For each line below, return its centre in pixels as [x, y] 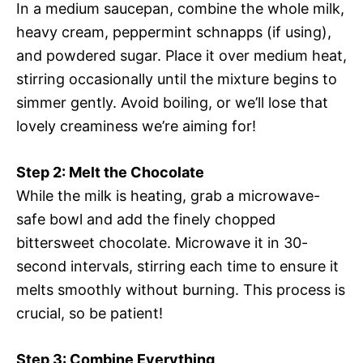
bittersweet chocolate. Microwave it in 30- [162, 243]
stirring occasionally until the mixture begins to [177, 79]
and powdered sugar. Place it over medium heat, [181, 56]
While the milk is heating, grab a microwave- [168, 196]
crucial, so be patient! [90, 314]
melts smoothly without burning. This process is [181, 290]
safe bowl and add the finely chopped [146, 220]
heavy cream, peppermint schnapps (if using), [174, 32]
